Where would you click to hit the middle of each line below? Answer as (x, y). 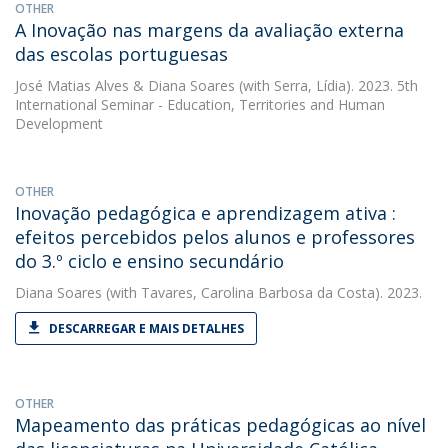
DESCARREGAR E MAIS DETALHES (146, 328)
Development (59, 123)
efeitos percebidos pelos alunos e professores (215, 237)
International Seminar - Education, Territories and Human (200, 104)
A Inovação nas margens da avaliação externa (209, 30)
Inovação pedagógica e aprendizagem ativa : (205, 213)
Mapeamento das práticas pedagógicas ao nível (220, 425)
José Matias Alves (72, 85)
